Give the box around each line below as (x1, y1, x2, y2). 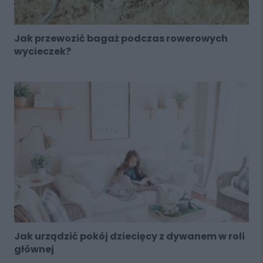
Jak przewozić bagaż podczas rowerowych (14, 32, 228, 46)
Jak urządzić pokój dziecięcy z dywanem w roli (14, 230, 245, 244)
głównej (14, 242, 54, 257)
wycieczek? (14, 45, 71, 59)
